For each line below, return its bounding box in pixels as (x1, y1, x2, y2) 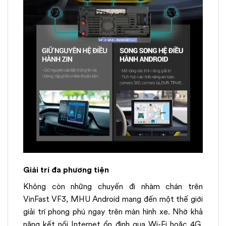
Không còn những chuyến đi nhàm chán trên (23, 180, 203, 192)
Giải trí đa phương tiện (23, 163, 109, 176)
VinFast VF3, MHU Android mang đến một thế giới (23, 193, 203, 205)
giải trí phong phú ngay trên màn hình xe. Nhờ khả (23, 205, 203, 217)
